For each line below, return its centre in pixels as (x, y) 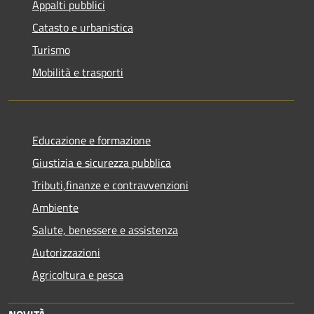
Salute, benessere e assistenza (105, 230)
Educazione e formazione (91, 140)
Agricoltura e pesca (78, 274)
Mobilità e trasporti (78, 72)
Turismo (51, 49)
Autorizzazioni (66, 252)
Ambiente (55, 207)
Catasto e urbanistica (83, 27)
